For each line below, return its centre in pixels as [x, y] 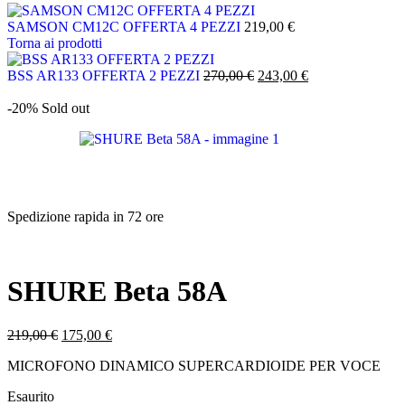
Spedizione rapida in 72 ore [85, 216]
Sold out [66, 108]
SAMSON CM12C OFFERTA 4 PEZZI [126, 26]
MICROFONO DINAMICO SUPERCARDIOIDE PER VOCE [194, 366]
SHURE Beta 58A [117, 291]
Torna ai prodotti [55, 42]
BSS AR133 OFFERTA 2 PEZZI [105, 75]
